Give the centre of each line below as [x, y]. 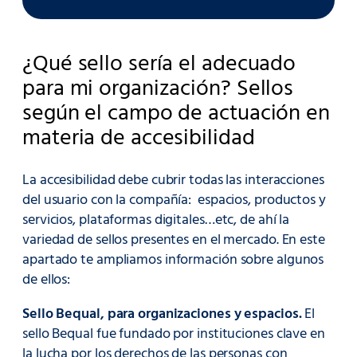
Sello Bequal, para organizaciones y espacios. [164, 315]
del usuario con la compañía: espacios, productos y [174, 200]
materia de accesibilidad [139, 139]
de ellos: [48, 280]
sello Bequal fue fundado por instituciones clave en [174, 335]
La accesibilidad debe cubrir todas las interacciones [173, 180]
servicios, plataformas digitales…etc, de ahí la [156, 220]
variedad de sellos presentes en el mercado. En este [174, 240]
